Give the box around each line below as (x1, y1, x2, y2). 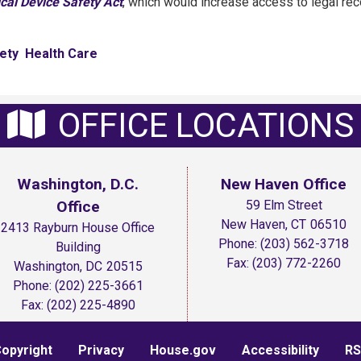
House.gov (149, 342, 216, 358)
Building (55, 239, 101, 255)
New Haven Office (221, 174, 347, 193)
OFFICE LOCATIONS (58, 105, 355, 145)
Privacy (77, 342, 124, 358)
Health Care (25, 46, 98, 61)
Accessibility (241, 342, 319, 358)
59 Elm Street (245, 197, 322, 213)
